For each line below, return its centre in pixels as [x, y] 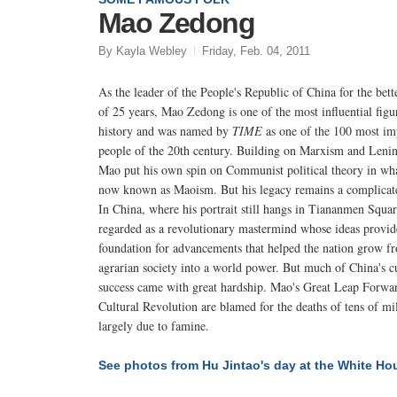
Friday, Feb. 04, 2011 [256, 51]
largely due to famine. [154, 325]
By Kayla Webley [143, 51]
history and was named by [165, 130]
